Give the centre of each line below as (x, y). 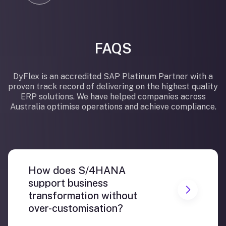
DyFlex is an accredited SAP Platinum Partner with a (113, 76)
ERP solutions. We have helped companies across (113, 97)
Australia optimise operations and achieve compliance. (113, 107)
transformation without (83, 196)
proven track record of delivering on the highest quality (113, 87)
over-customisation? (76, 208)
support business (68, 183)
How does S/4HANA (77, 171)
